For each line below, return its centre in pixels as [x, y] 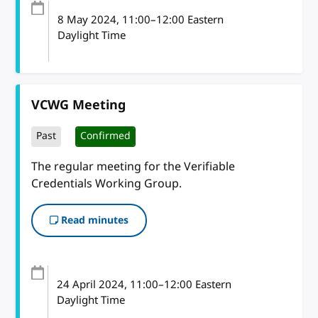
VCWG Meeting [79, 105]
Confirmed [106, 136]
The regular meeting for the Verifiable [133, 166]
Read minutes [94, 220]
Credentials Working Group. [107, 183]
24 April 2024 [91, 284]
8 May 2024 [87, 20]
